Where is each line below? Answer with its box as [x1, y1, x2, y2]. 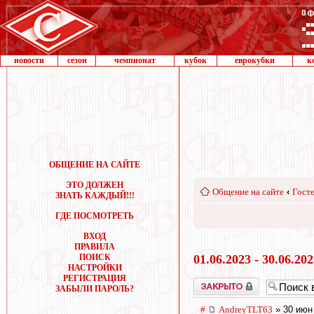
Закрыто [193, 277, 223, 287]
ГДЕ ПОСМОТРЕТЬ [55, 211, 134, 221]
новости [14, 55, 44, 65]
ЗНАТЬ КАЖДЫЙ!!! [55, 191, 135, 200]
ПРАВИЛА [74, 242, 115, 252]
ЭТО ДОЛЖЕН [66, 180, 123, 190]
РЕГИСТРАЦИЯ [63, 273, 126, 283]
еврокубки [235, 55, 275, 65]
